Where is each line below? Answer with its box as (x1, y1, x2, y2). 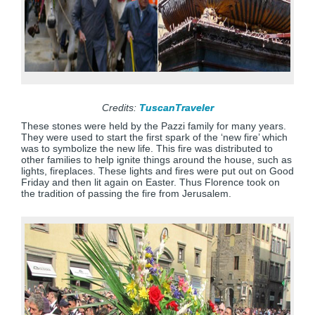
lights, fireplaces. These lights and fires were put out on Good (21, 165, 294, 176)
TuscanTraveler (139, 102, 214, 113)
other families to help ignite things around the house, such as (21, 154, 292, 165)
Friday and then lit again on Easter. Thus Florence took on (21, 176, 280, 188)
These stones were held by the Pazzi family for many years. (21, 120, 286, 131)
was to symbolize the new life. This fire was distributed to (21, 143, 273, 154)
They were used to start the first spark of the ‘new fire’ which (21, 131, 288, 143)
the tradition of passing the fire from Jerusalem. (21, 188, 231, 199)
